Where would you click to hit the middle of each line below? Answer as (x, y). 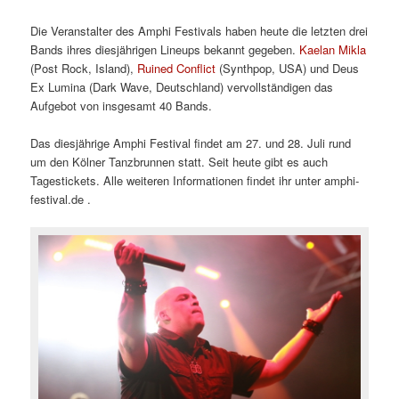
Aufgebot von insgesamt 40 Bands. (122, 105)
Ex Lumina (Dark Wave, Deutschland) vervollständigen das (182, 86)
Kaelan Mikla (333, 49)
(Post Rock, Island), (84, 68)
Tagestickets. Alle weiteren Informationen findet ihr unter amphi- (195, 180)
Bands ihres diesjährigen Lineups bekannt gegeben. (165, 49)
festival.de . (61, 199)
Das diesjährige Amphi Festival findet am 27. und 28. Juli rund (191, 142)
